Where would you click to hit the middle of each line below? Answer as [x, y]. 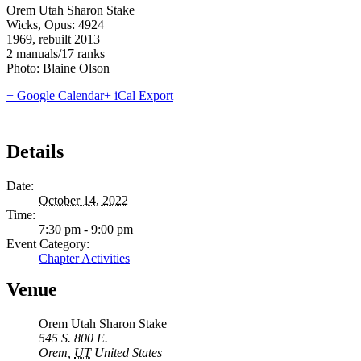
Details [35, 151]
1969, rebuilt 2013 [53, 39]
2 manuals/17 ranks [56, 53]
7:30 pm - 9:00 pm [86, 229]
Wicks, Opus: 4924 [55, 24]
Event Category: [48, 243]
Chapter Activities [84, 258]
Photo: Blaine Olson [58, 68]
